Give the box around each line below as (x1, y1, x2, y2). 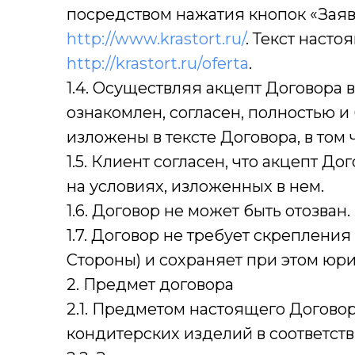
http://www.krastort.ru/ (67, 29, 246, 48)
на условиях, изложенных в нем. (67, 177, 324, 196)
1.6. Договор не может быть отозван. (67, 201, 350, 220)
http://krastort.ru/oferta (67, 54, 249, 73)
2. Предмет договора (67, 275, 234, 294)
